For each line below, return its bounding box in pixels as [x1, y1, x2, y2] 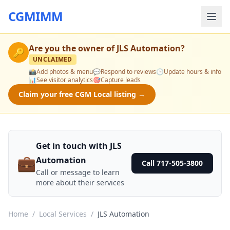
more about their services [36, 178, 124, 187]
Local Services [39, 209, 87, 219]
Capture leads [101, 75, 141, 84]
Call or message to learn [36, 167, 120, 177]
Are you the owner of [29, 43, 117, 54]
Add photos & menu [36, 67, 93, 76]
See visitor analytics [36, 75, 93, 84]
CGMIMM [8, 8, 63, 25]
